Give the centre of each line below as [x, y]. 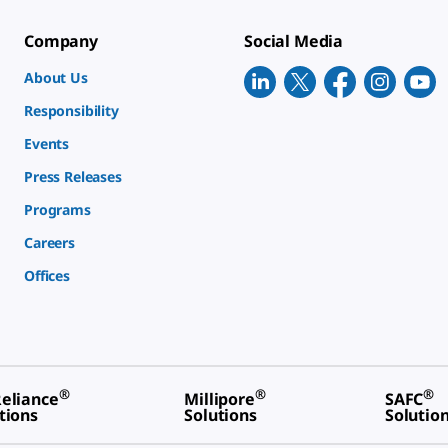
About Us [56, 78]
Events [47, 144]
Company [61, 41]
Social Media [294, 41]
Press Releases [73, 177]
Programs [57, 210]
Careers [49, 243]
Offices [47, 276]
